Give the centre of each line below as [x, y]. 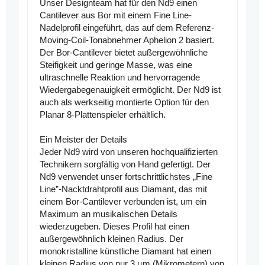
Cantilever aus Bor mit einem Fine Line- [116, 15]
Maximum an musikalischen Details [109, 214]
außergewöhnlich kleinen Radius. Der [112, 239]
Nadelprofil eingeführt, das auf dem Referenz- [127, 28]
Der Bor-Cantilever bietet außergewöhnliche [124, 53]
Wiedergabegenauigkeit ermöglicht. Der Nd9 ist [130, 90]
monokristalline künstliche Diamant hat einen [125, 251]
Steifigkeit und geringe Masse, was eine [116, 65]
